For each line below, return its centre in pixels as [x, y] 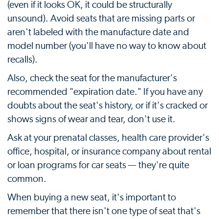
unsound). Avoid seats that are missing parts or [101, 19]
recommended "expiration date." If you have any [105, 92]
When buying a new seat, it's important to [92, 197]
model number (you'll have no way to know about [107, 46]
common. [27, 179]
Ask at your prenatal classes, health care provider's [108, 138]
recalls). [22, 60]
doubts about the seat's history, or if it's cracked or [108, 106]
